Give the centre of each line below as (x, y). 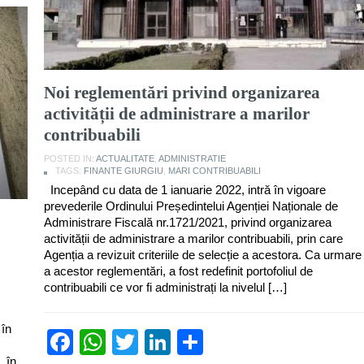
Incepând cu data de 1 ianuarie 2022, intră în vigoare (185, 189)
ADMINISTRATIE (192, 158)
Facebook (131, 342)
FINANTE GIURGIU (123, 170)
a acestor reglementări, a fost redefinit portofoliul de (178, 271)
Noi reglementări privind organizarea (182, 92)
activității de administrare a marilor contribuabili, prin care (193, 238)
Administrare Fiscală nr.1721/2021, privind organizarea (188, 222)
